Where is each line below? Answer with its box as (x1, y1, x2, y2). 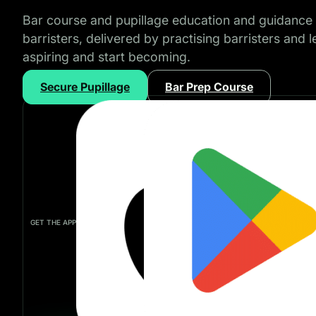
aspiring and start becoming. (23, 49, 190, 65)
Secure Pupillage (40, 80, 130, 95)
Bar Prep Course (165, 80, 253, 95)
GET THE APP (30, 217, 76, 226)
